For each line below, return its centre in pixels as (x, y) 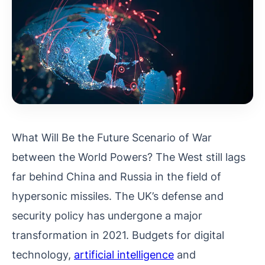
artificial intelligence (124, 254)
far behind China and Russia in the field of (117, 176)
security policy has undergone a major (107, 215)
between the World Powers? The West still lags (129, 156)
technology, (43, 254)
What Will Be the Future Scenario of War (112, 137)
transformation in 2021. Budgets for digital (118, 235)
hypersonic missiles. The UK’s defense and (118, 195)
